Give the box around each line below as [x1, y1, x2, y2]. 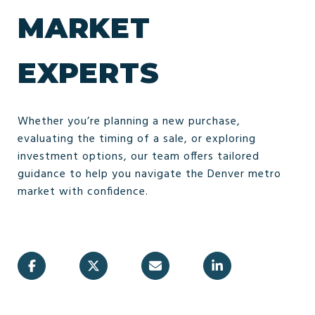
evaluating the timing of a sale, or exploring [18, 129, 256, 148]
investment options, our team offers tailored [18, 147, 259, 166]
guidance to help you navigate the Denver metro [18, 165, 281, 184]
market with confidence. [18, 182, 148, 201]
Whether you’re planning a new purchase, [18, 112, 240, 131]
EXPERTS [18, 55, 160, 90]
